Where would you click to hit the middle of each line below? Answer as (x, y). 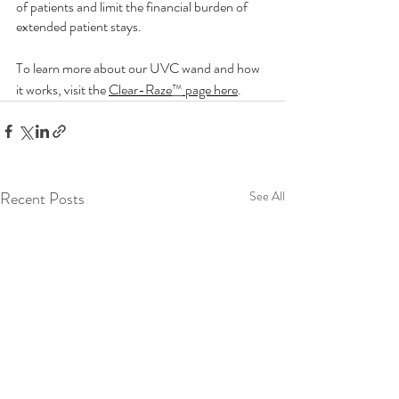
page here (210, 90)
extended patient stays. (80, 27)
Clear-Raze (140, 90)
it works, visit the (62, 90)
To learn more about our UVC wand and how (139, 69)
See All (267, 196)
